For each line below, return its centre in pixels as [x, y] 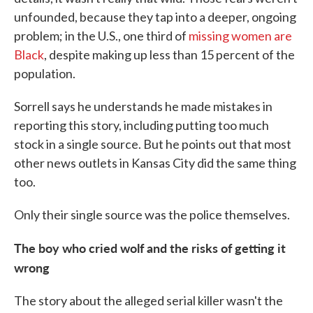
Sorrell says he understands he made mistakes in [143, 107]
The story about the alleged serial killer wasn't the [148, 301]
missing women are [240, 36]
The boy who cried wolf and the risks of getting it [150, 248]
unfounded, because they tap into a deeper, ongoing [155, 17]
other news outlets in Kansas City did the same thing [155, 163]
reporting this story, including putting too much [141, 125]
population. [45, 74]
